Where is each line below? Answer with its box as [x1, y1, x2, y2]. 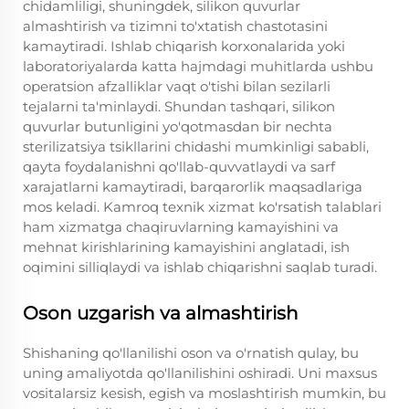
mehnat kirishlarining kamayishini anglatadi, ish [23, 238, 350, 256]
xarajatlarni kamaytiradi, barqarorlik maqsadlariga [23, 178, 362, 195]
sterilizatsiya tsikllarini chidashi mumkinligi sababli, [23, 138, 369, 155]
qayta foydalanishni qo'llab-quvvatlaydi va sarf [23, 158, 335, 175]
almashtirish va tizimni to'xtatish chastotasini [23, 17, 328, 35]
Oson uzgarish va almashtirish [23, 302, 299, 324]
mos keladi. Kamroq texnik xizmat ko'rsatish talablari [23, 198, 382, 215]
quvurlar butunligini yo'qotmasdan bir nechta [23, 118, 332, 135]
